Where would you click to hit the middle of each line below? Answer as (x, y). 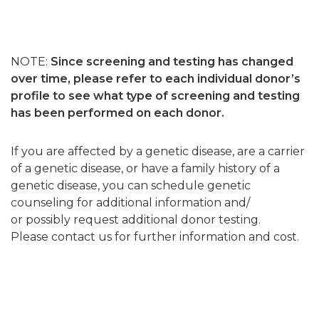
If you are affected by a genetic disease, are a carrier (158, 151)
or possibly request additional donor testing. (136, 220)
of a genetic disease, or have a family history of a (145, 168)
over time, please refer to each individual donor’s (156, 79)
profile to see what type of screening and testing (155, 96)
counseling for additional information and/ (130, 203)
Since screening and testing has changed (172, 62)
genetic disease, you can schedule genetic (131, 185)
